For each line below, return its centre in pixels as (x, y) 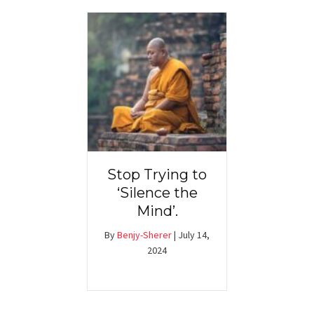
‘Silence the (157, 193)
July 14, (194, 235)
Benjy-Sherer (144, 235)
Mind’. (157, 211)
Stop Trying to (157, 175)
